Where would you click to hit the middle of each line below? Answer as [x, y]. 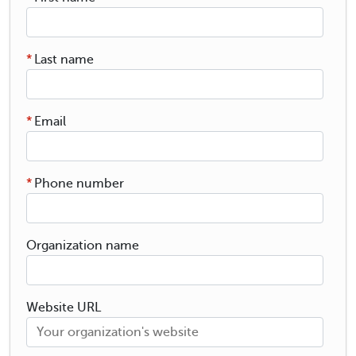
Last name [64, 59]
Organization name [83, 245]
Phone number [79, 183]
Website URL [64, 307]
